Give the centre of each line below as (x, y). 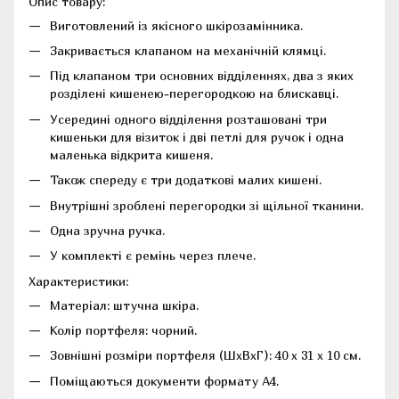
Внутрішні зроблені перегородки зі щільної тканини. (208, 205)
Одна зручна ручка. (107, 230)
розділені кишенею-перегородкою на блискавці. (194, 94)
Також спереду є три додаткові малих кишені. (186, 180)
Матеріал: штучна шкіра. (126, 305)
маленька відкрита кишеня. (131, 154)
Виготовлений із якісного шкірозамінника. (176, 25)
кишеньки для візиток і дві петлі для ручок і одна (197, 136)
